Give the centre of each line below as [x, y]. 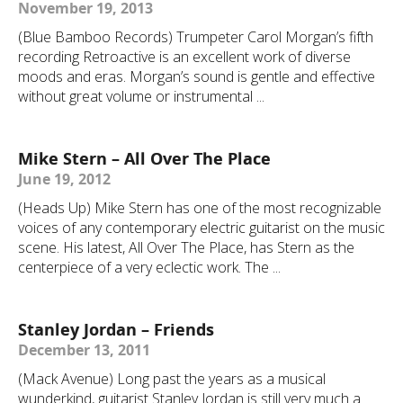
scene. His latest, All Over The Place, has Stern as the [186, 247]
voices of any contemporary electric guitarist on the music [201, 228]
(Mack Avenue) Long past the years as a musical [172, 379]
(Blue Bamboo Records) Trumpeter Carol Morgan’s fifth [196, 37]
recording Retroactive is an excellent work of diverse [184, 57]
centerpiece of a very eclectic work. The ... [149, 267]
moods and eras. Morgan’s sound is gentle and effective [197, 76]
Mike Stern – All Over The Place [144, 158]
